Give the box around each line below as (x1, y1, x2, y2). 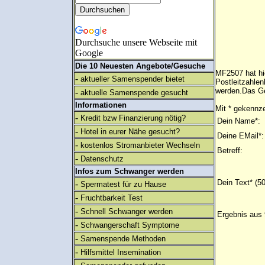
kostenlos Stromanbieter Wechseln (80, 141, 200, 150)
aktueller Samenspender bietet (80, 75, 185, 83)
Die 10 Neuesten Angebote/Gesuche (75, 62, 205, 70)
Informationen (75, 101, 127, 109)
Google (75, 48, 103, 58)
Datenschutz (80, 154, 124, 163)
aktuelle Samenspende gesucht (80, 88, 188, 97)
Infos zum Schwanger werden (75, 167, 184, 176)
